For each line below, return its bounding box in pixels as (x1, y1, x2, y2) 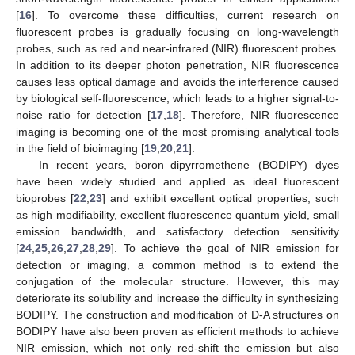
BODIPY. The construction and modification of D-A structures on (16, 307, 339, 321)
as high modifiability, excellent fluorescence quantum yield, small (16, 208, 339, 221)
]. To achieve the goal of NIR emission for (111, 241, 339, 254)
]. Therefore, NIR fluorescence (179, 108, 340, 121)
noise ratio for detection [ (16, 108, 151, 121)
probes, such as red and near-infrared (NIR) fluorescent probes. (16, 41, 339, 55)
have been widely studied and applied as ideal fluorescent (16, 174, 339, 188)
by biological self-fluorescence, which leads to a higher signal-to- (16, 91, 339, 105)
